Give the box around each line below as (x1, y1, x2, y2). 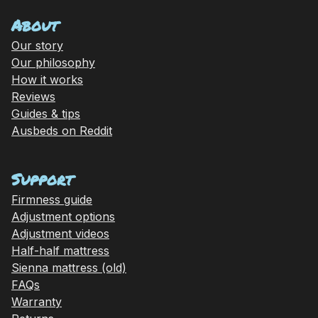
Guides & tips (11, 106, 80, 121)
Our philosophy (11, 55, 95, 70)
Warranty (11, 294, 62, 309)
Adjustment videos (11, 226, 109, 241)
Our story (11, 38, 63, 53)
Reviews (11, 89, 55, 104)
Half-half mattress (11, 243, 109, 258)
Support (11, 168, 73, 190)
